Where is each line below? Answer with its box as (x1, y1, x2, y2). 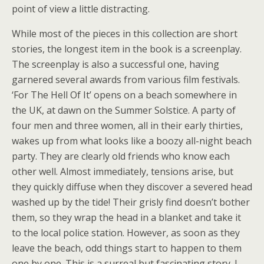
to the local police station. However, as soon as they (12, 226, 240, 240)
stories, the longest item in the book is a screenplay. (12, 42, 242, 56)
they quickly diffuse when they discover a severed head (12, 180, 252, 194)
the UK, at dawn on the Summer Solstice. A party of (12, 104, 236, 117)
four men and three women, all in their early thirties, (12, 119, 243, 133)
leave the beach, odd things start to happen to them (12, 242, 242, 255)
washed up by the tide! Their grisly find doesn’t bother (12, 196, 250, 209)
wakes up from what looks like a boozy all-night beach (12, 134, 252, 148)
